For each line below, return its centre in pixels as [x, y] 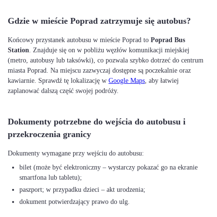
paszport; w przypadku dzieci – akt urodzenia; [82, 190]
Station [18, 50]
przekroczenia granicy [49, 134]
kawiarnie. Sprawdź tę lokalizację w [58, 81]
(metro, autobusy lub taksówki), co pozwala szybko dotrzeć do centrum [106, 60]
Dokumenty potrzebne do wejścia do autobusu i [97, 122]
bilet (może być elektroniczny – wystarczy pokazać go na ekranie [108, 167]
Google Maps [127, 81]
